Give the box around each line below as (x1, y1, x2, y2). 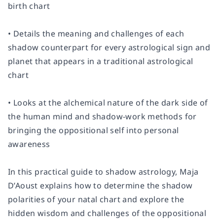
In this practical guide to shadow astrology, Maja (8, 166, 199, 177)
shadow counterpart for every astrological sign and (8, 42, 210, 53)
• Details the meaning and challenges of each (8, 28, 184, 39)
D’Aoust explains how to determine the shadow (8, 180, 193, 191)
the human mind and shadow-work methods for (8, 111, 197, 122)
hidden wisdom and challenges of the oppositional (8, 208, 207, 219)
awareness (8, 139, 50, 149)
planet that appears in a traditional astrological (8, 56, 193, 67)
